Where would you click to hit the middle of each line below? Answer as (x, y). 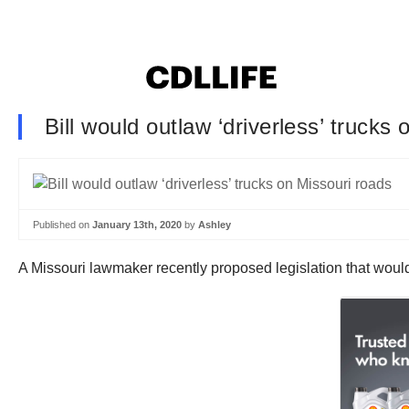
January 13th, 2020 (137, 224)
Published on (63, 224)
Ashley (215, 224)
